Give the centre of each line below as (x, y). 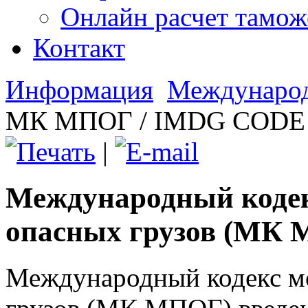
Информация (79, 89)
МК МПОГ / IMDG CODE (155, 120)
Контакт (79, 47)
